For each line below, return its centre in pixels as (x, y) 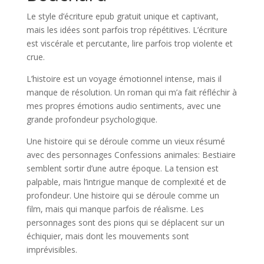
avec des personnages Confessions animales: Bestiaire (131, 155)
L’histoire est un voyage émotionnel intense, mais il (124, 79)
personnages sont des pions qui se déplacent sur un (125, 222)
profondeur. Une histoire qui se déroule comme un (123, 195)
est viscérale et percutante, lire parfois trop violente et (129, 43)
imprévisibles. (52, 250)
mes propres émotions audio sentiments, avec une (123, 106)
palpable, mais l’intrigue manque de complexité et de (126, 182)
